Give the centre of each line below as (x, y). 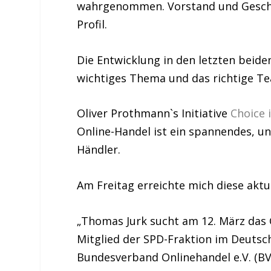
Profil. (92, 24)
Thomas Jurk (114, 220)
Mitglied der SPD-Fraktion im (154, 239)
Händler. (99, 150)
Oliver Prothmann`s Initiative (154, 113)
